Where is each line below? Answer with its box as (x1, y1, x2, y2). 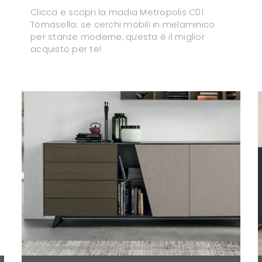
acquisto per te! (30, 43, 101, 56)
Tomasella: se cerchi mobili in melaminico (30, 19, 215, 31)
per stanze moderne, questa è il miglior (30, 31, 205, 43)
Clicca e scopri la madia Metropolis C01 (30, 6, 204, 19)
